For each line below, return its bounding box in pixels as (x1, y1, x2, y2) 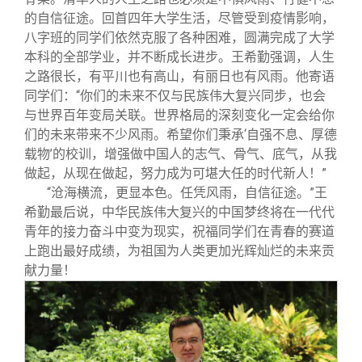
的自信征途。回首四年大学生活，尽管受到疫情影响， (24, 11, 335, 27)
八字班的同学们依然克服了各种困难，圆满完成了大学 (24, 30, 335, 46)
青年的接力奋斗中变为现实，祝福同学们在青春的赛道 (24, 224, 335, 240)
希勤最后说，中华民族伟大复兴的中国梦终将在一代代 (24, 204, 335, 221)
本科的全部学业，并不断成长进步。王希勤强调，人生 (24, 49, 335, 65)
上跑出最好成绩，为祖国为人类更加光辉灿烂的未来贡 (24, 243, 335, 259)
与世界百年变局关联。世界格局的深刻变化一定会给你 (24, 107, 335, 124)
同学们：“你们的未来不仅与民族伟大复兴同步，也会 (24, 88, 326, 104)
